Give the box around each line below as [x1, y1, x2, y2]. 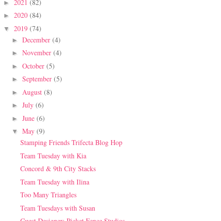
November [22, 48, 53, 58]
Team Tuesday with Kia [20, 150, 86, 160]
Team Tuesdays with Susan [20, 203, 95, 213]
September [22, 74, 54, 84]
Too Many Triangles [20, 190, 76, 200]
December [22, 35, 52, 44]
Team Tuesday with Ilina [20, 177, 89, 186]
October [22, 61, 46, 71]
